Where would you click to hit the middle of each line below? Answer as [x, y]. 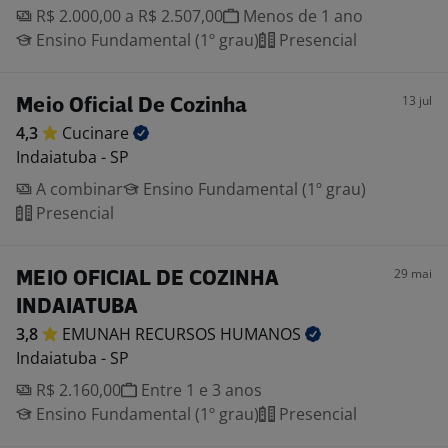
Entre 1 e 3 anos [199, 390]
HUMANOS [262, 334]
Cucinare [97, 133]
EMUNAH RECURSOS [141, 334]
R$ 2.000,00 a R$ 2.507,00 [127, 16]
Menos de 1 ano [301, 16]
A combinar [77, 189]
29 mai [413, 273]
